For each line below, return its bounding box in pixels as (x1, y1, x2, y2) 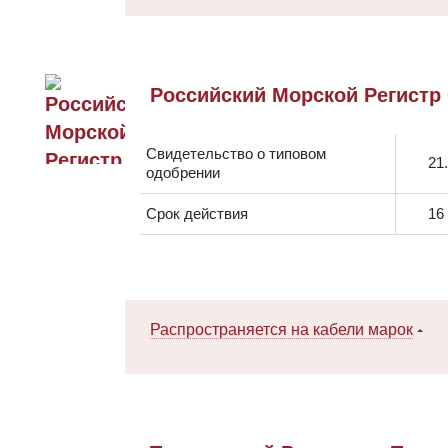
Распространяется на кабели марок (150, 320, 413, 338)
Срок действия (146, 204, 248, 222)
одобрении (146, 163, 220, 181)
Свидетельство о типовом (146, 144, 326, 162)
